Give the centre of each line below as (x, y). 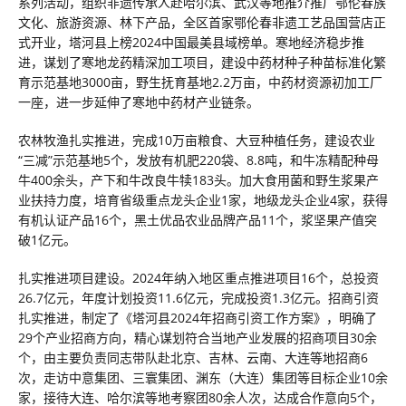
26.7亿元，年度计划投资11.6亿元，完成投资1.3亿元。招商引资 (198, 298)
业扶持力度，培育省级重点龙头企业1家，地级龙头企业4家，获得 (203, 200)
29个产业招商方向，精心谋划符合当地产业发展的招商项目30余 (198, 338)
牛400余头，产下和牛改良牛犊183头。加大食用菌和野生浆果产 (198, 180)
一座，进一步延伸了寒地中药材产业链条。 (139, 102)
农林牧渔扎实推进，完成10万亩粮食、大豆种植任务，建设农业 (197, 140)
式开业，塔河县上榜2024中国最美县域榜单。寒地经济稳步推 (191, 42)
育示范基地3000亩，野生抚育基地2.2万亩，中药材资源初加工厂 (200, 82)
